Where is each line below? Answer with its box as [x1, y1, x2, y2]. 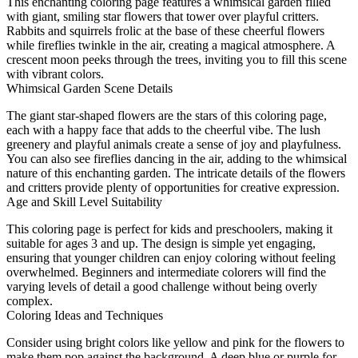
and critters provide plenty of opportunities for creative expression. [6, 180, 340, 194]
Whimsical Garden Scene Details [6, 81, 173, 95]
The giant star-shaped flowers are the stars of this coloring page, [6, 108, 327, 122]
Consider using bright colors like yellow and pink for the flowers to [6, 335, 344, 349]
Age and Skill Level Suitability [6, 194, 162, 209]
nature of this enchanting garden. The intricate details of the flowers [6, 165, 345, 180]
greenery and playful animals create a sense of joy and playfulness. [6, 137, 341, 151]
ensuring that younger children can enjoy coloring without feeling [6, 250, 336, 265]
